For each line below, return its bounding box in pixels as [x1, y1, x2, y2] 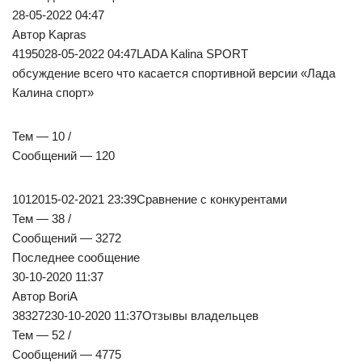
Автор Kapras [12, 27, 86, 42]
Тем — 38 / [12, 212, 71, 226]
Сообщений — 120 [12, 149, 115, 163]
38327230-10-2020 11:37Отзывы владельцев [12, 309, 259, 323]
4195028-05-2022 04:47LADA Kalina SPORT [12, 47, 248, 61]
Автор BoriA [12, 289, 78, 304]
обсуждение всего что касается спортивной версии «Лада [12, 66, 335, 81]
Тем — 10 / [12, 129, 71, 144]
